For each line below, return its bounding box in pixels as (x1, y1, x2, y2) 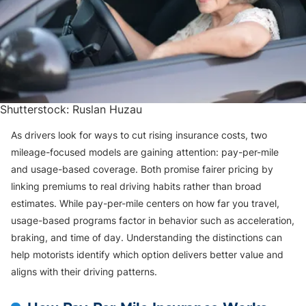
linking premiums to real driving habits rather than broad (11, 180, 262, 192)
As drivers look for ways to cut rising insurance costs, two (11, 128, 267, 141)
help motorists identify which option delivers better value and (11, 248, 283, 260)
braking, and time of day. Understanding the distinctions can (11, 231, 282, 243)
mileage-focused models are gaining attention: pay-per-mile (11, 145, 279, 158)
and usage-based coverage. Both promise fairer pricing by (11, 163, 273, 175)
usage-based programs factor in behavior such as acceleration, (11, 214, 294, 226)
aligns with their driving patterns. (11, 265, 157, 277)
